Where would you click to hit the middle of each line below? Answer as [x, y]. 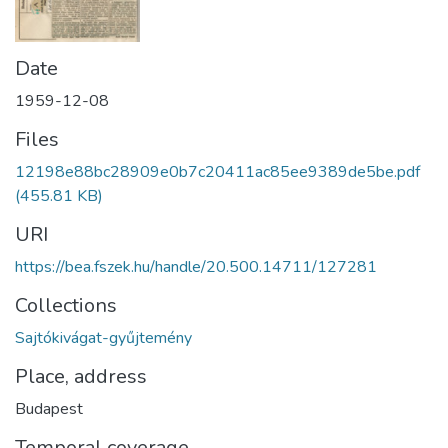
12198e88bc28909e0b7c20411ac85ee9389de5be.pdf [217, 171]
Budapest [49, 408]
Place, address [81, 376]
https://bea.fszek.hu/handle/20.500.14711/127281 [196, 266]
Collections [66, 305]
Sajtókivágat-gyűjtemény [103, 337]
